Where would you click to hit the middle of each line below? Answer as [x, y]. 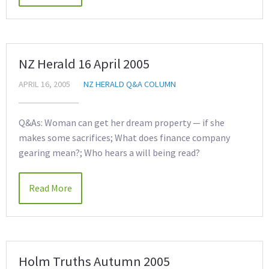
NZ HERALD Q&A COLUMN [130, 84]
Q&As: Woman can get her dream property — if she [122, 122]
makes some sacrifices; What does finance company [124, 138]
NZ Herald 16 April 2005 [84, 64]
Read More [50, 188]
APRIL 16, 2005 [44, 84]
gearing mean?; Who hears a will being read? [109, 153]
